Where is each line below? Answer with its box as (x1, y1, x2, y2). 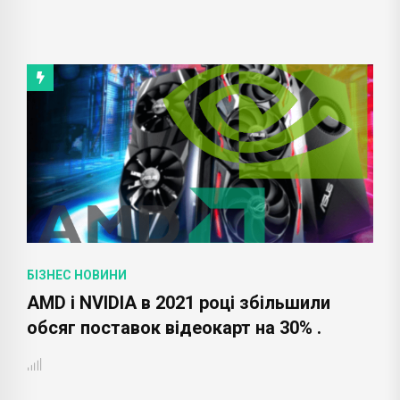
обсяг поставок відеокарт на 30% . (27, 316, 321, 338)
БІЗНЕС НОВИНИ (27, 267, 127, 282)
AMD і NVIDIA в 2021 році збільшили (27, 291, 330, 313)
